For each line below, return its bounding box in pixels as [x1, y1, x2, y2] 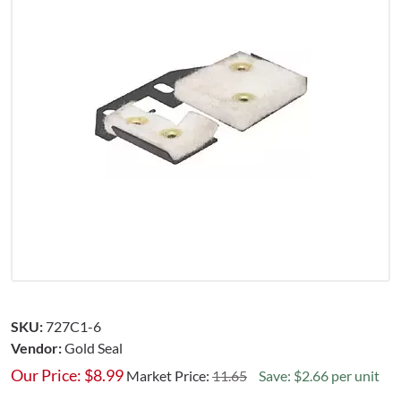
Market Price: [126, 366, 212, 384]
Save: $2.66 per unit [259, 366, 380, 384]
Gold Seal [64, 338, 123, 356]
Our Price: [11, 364, 81, 385]
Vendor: [11, 338, 62, 356]
